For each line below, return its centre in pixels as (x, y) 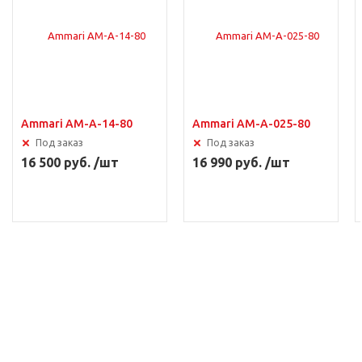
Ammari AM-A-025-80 (251, 124)
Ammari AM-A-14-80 (77, 124)
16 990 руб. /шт (241, 162)
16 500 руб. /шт (70, 162)
